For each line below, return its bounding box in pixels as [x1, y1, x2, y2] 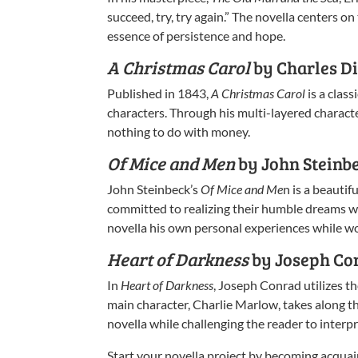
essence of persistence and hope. [107, 27, 286, 43]
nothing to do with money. [107, 123, 251, 139]
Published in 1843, [107, 85, 212, 101]
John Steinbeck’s [107, 181, 201, 197]
